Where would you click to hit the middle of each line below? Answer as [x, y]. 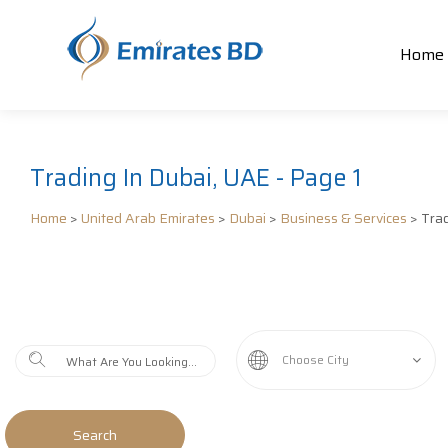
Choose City [315, 359]
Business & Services [343, 218]
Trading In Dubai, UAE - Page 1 [196, 178]
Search [95, 435]
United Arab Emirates [148, 218]
